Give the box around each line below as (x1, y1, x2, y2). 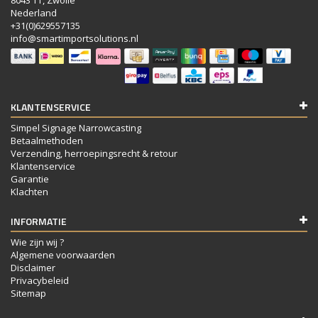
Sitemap (11, 286, 46, 300)
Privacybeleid (11, 273, 69, 287)
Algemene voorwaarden (11, 248, 115, 261)
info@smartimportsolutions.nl (11, 32, 138, 45)
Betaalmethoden (11, 133, 83, 147)
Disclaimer (11, 261, 55, 274)
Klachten (11, 185, 48, 198)
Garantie (11, 172, 49, 185)
